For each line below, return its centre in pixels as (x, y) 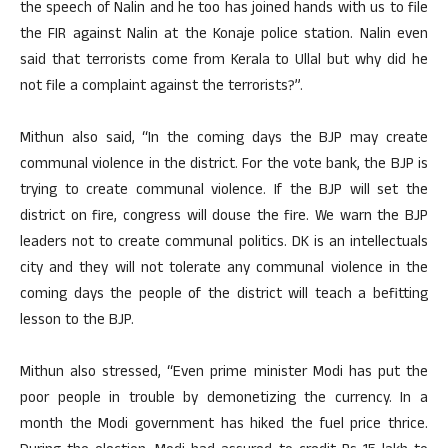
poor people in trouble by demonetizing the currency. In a (224, 399)
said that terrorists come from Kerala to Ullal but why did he (224, 61)
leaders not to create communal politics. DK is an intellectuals (224, 243)
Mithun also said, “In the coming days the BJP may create (224, 139)
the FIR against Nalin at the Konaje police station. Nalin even (224, 35)
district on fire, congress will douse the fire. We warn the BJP (224, 217)
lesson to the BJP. (77, 321)
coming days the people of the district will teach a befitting (224, 295)
